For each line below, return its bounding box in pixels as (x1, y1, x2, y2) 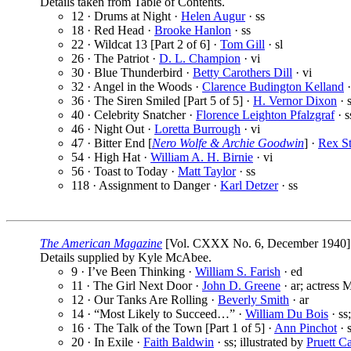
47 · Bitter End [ (71, 136, 152, 150)
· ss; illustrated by (214, 335, 306, 349)
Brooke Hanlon (154, 24, 231, 38)
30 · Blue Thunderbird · (71, 66, 193, 80)
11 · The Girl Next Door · (71, 279, 202, 293)
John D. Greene (202, 279, 280, 293)
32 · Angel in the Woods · (71, 80, 202, 94)
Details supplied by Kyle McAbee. (40, 251, 212, 265)
